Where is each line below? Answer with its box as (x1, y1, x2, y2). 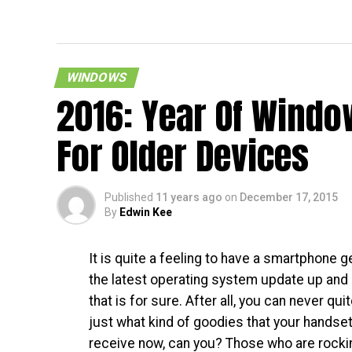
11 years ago (156, 191, 222, 203)
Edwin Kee (119, 206, 172, 218)
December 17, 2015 (240, 191, 338, 203)
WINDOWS (64, 70, 129, 85)
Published (104, 191, 153, 203)
